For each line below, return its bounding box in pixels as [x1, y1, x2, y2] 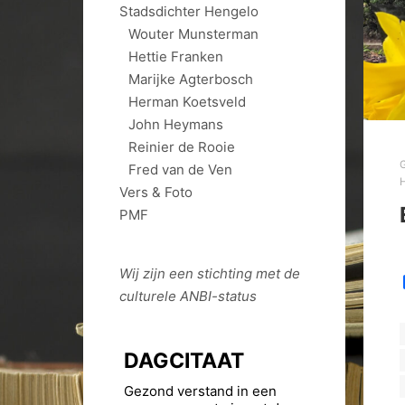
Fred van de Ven [128, 161, 232, 178]
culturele [119, 287, 180, 305]
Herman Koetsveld [128, 93, 246, 110]
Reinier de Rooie [128, 138, 235, 155]
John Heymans [128, 116, 223, 133]
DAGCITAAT [124, 348, 244, 373]
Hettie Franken [128, 48, 223, 65]
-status [212, 287, 257, 305]
